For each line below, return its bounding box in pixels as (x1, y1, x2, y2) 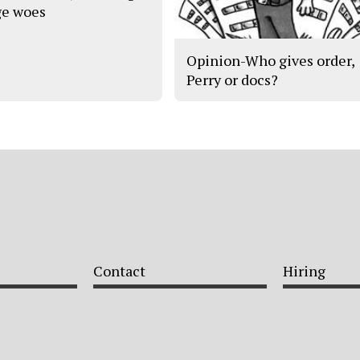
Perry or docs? (186, 69, 279, 89)
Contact (93, 260, 145, 280)
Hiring (283, 260, 325, 280)
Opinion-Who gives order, (186, 50, 355, 70)
